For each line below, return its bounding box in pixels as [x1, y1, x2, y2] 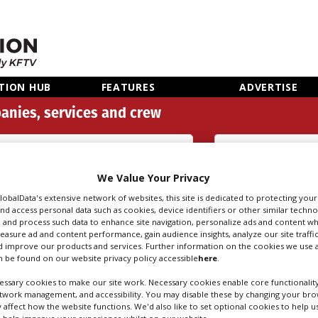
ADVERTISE [239, 80, 298, 94]
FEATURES [101, 80, 155, 94]
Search [214, 173, 250, 187]
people [214, 190, 250, 204]
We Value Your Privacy [97, 170, 210, 185]
